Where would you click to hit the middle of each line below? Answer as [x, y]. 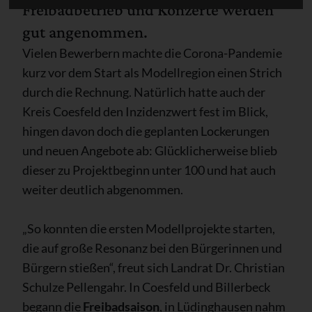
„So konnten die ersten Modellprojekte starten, [149, 229]
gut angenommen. [85, 32]
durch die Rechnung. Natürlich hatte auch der [144, 92]
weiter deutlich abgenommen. [104, 190]
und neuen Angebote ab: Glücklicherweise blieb [150, 151]
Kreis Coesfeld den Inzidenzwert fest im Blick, [145, 112]
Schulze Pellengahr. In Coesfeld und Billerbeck [146, 287]
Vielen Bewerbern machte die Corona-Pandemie [152, 53]
